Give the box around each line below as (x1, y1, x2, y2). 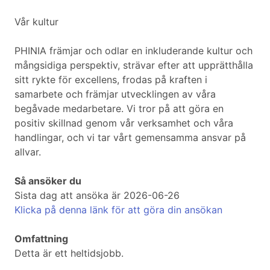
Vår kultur (14, 16, 58, 28)
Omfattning (14, 233, 68, 245)
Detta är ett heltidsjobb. (14, 247, 124, 260)
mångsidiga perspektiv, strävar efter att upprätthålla (14, 59, 253, 72)
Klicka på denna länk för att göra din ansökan (14, 204, 222, 216)
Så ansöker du (14, 175, 81, 187)
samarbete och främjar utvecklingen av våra (14, 88, 216, 101)
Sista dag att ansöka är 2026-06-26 (14, 189, 180, 202)
